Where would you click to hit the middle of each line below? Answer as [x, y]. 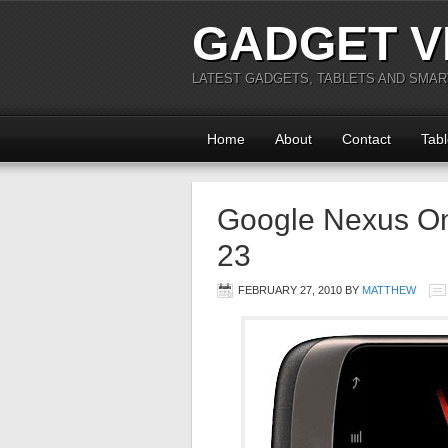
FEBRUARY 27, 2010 [290, 290]
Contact [366, 139]
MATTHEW [389, 290]
